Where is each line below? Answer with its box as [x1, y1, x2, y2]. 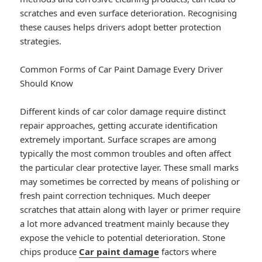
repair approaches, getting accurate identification [20, 119, 218, 132]
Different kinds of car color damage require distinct [20, 105, 226, 118]
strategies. [20, 35, 62, 47]
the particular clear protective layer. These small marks [20, 161, 239, 174]
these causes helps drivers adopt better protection [20, 21, 222, 33]
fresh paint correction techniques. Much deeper [20, 189, 211, 202]
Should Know [20, 77, 74, 89]
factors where [159, 246, 217, 258]
